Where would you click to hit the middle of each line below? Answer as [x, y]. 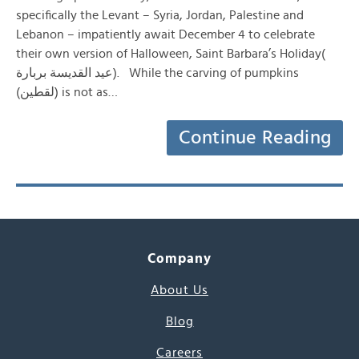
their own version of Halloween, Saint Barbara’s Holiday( [171, 54]
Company [179, 258]
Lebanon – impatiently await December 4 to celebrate [165, 34]
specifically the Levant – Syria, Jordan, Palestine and [160, 15]
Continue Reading [255, 138]
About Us [179, 290]
